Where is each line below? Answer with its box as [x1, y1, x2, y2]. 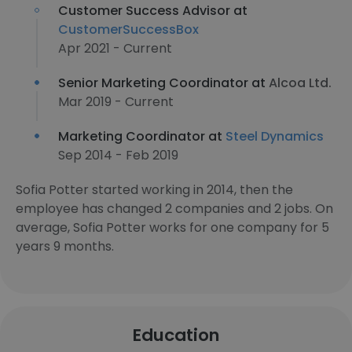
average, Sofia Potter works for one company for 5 [16, 218, 329, 236]
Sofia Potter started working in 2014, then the [16, 181, 293, 199]
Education [132, 323, 220, 347]
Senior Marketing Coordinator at [58, 74, 269, 92]
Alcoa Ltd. [269, 74, 332, 92]
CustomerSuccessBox [58, 20, 199, 38]
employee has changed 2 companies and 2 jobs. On [16, 200, 333, 218]
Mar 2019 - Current [58, 93, 174, 111]
